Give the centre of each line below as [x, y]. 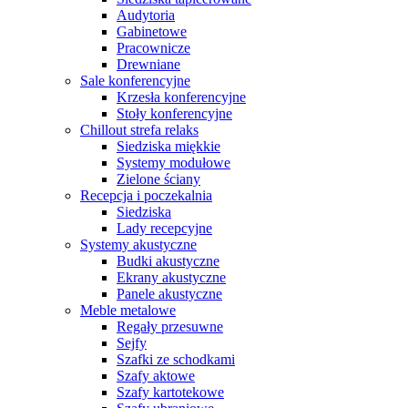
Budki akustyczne [168, 261]
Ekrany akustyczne [171, 277]
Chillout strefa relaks [139, 130]
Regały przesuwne [170, 326]
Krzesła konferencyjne [181, 97]
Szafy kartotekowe [170, 392]
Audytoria [146, 15]
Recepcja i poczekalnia [146, 195]
